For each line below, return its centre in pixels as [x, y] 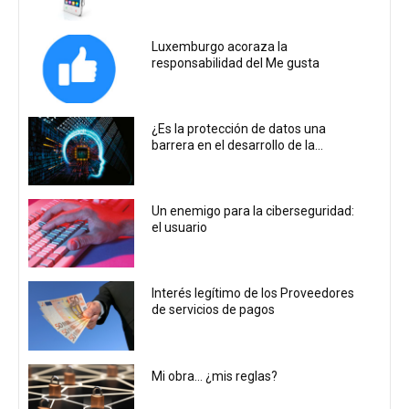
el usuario [180, 228]
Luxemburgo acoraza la [220, 46]
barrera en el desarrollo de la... [238, 145]
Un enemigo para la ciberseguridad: [253, 211]
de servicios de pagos [214, 310]
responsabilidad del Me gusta [236, 63]
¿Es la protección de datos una [239, 128]
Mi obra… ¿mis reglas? [215, 376]
